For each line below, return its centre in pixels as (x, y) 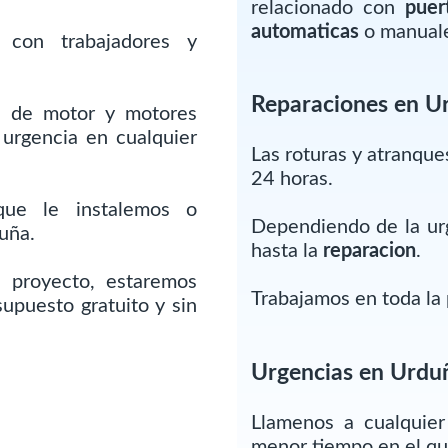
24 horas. (291, 179)
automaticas (304, 31)
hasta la (286, 251)
